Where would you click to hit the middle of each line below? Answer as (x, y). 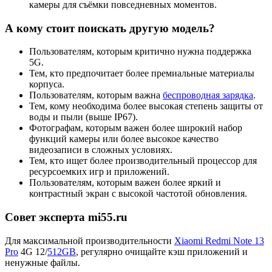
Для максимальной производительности (90, 240)
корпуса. (47, 84)
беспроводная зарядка (208, 95)
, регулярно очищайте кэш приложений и (162, 251)
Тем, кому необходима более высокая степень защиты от (146, 106)
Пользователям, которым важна (96, 95)
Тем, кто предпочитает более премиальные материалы (142, 73)
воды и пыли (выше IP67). (83, 117)
